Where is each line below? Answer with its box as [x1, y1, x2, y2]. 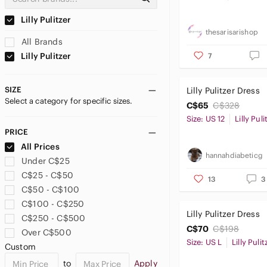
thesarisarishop [205, 27, 258, 36]
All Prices [21, 141, 60, 152]
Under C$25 [21, 156, 70, 166]
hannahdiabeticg [205, 150, 263, 160]
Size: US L [186, 237, 222, 247]
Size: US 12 [186, 114, 225, 124]
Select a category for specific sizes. [5, 96, 133, 106]
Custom [5, 241, 36, 252]
